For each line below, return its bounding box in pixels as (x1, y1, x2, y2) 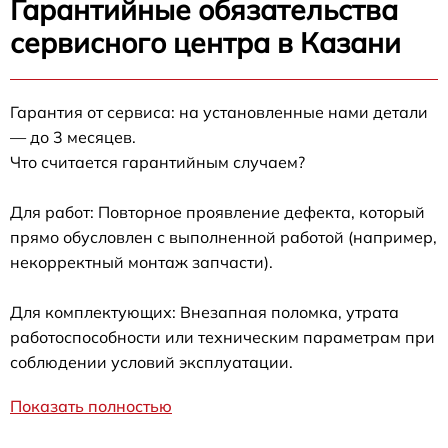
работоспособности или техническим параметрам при (10, 327, 435, 348)
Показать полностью (10, 396, 172, 417)
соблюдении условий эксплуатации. (10, 352, 293, 373)
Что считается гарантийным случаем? (10, 152, 305, 173)
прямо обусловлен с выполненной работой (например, (10, 227, 437, 248)
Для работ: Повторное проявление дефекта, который (10, 202, 425, 223)
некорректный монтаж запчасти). (10, 252, 273, 273)
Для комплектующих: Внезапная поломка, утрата (10, 302, 399, 323)
